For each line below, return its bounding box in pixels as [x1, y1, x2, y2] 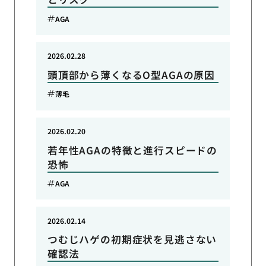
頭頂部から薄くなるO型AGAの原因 [47, 67, 216, 82]
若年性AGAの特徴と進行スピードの [47, 142, 218, 157]
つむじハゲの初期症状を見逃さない [47, 232, 217, 247]
